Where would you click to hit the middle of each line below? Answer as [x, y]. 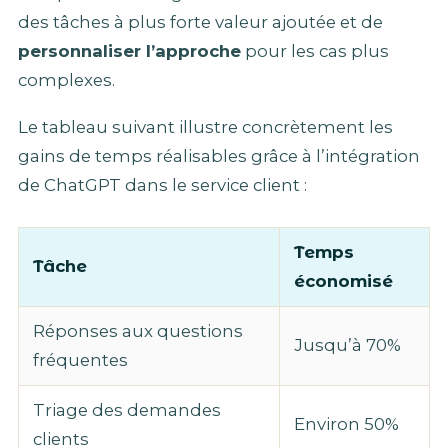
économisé [343, 281]
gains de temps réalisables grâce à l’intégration [219, 156]
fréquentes [80, 360]
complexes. [66, 79]
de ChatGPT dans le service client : [162, 185]
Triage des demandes [127, 410]
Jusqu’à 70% [347, 345]
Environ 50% [346, 424]
